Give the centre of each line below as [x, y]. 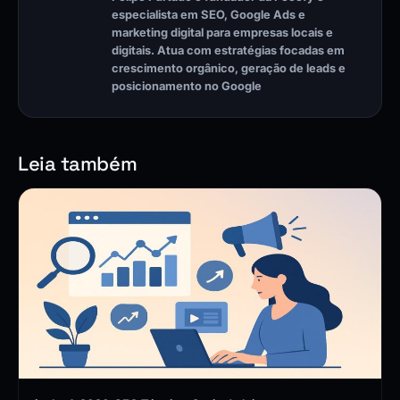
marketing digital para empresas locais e [222, 33]
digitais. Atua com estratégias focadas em [228, 51]
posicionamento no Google [187, 87]
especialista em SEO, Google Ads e [208, 15]
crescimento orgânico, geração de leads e [229, 69]
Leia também [78, 164]
